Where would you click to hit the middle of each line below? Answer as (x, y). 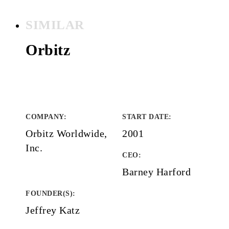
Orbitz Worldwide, (66, 133)
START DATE (145, 117)
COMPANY (45, 117)
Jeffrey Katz (53, 210)
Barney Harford (156, 172)
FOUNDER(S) (49, 193)
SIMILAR (55, 25)
